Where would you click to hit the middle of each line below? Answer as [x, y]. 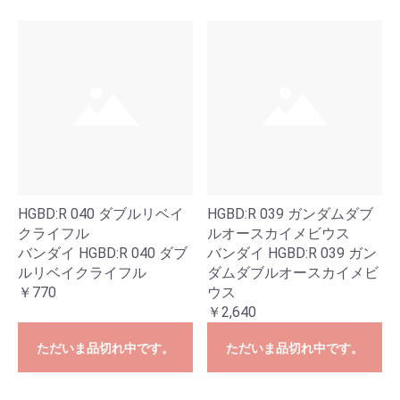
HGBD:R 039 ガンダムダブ [290, 214]
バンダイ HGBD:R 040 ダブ [103, 253]
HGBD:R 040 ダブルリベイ [101, 214]
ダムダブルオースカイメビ [293, 273]
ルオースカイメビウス [279, 233]
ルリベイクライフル [82, 273]
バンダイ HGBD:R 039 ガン [292, 253]
